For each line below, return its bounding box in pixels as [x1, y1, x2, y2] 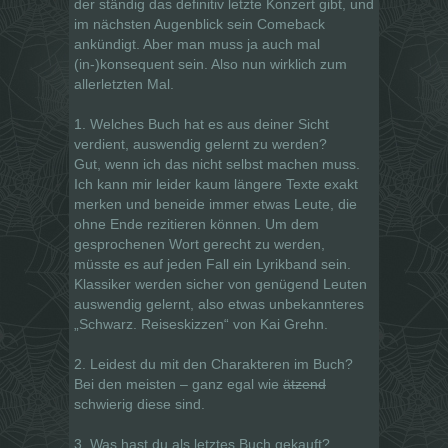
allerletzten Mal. [74, 75, 174, 92]
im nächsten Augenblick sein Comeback [74, 15, 325, 32]
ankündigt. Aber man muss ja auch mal [74, 35, 320, 52]
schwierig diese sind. [74, 395, 205, 412]
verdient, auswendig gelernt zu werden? [74, 135, 327, 152]
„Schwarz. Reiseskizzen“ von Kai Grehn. [74, 315, 328, 332]
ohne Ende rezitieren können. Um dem [74, 215, 319, 232]
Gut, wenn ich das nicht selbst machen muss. [74, 155, 360, 172]
